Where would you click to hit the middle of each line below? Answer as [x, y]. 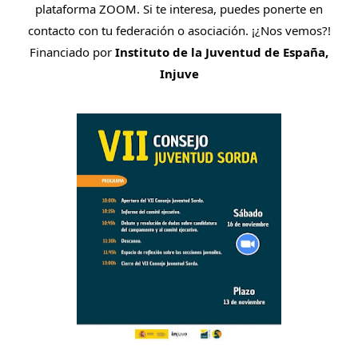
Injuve [179, 74]
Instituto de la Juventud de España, [222, 52]
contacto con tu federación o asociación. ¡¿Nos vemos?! [179, 30]
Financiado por [72, 52]
